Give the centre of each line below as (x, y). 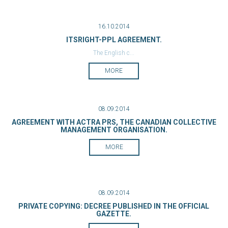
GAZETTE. (114, 214)
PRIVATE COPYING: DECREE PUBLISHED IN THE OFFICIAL (114, 206)
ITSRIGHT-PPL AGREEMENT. (114, 40)
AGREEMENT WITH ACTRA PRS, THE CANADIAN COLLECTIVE (114, 122)
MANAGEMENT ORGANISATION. (114, 130)
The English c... (114, 53)
